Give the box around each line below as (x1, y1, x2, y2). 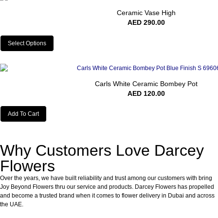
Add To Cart (8, 110, 39, 117)
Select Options (8, 39, 46, 47)
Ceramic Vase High (116, 9, 176, 17)
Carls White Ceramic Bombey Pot (94, 79, 198, 88)
